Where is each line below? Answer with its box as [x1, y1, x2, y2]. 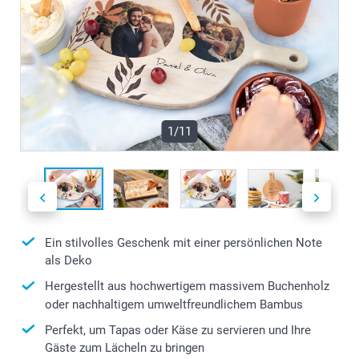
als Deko [45, 253, 92, 268]
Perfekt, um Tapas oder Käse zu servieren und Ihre [45, 322, 311, 337]
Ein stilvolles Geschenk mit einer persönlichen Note [45, 235, 322, 250]
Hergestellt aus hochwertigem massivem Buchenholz [45, 279, 329, 294]
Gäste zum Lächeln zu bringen [45, 341, 204, 356]
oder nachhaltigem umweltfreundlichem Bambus [45, 296, 303, 312]
